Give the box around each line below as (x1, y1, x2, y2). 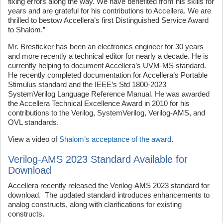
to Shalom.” (8, 25, 45, 34)
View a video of (8, 135, 59, 143)
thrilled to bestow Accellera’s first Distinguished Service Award (8, 16, 209, 24)
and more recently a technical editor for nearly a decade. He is (8, 52, 209, 60)
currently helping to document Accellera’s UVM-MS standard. (8, 61, 206, 70)
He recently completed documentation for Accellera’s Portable (8, 71, 208, 79)
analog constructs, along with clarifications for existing (8, 200, 182, 209)
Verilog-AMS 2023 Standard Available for (8, 154, 188, 165)
